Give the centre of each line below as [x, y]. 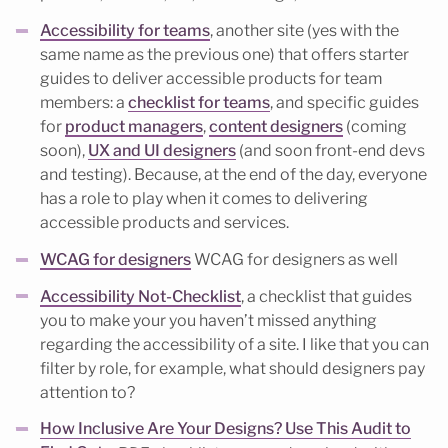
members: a [84, 103]
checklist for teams [199, 103]
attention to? [87, 392]
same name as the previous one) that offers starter [224, 55]
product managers [134, 127]
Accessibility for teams [125, 31]
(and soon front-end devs [330, 151]
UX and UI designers [162, 151]
